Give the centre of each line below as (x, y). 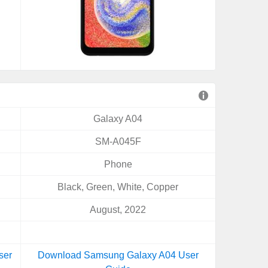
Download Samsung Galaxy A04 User (118, 255)
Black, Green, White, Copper (118, 187)
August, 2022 (118, 210)
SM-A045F (118, 141)
